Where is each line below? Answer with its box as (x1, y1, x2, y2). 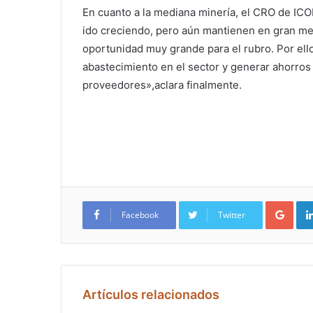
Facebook (122, 209, 159, 221)
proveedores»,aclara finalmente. (82, 78, 242, 92)
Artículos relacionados (82, 287, 219, 303)
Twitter (218, 209, 245, 221)
